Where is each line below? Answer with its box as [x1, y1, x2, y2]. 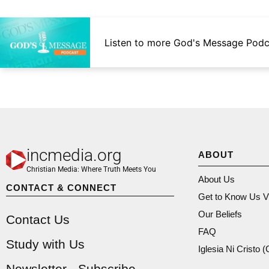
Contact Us [6, 212, 70, 226]
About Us [198, 174, 235, 184]
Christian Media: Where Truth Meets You [26, 165, 156, 174]
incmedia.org [26, 145, 122, 165]
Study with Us [6, 237, 85, 251]
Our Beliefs [198, 208, 242, 219]
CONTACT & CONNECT [6, 182, 116, 193]
